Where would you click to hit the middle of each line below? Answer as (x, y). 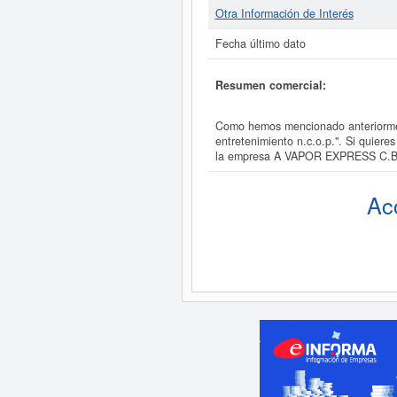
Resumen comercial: (270, 85)
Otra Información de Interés (284, 13)
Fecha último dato (260, 43)
